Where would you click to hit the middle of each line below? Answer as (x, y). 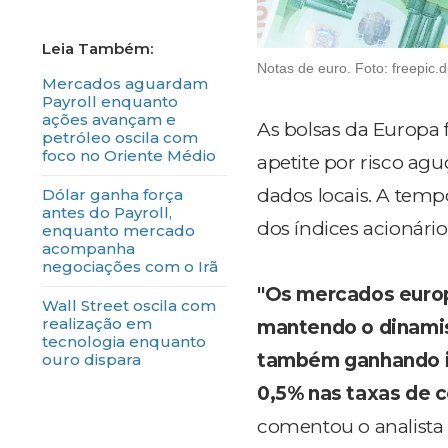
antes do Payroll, (107, 212)
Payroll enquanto (110, 101)
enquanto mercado (118, 230)
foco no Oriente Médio (129, 155)
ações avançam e (109, 119)
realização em (97, 323)
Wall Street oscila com (129, 305)
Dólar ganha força (112, 194)
